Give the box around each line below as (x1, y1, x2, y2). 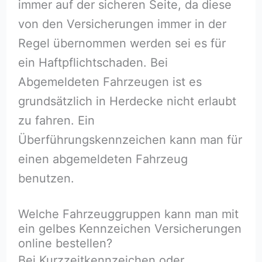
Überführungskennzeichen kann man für (18, 133, 242, 147)
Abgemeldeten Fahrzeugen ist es (18, 75, 202, 89)
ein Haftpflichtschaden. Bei (18, 56, 168, 70)
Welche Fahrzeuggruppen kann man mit (18, 207, 239, 222)
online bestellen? (18, 236, 112, 251)
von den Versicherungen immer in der (18, 17, 226, 31)
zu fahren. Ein (18, 113, 95, 127)
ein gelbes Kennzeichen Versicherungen (18, 222, 242, 236)
